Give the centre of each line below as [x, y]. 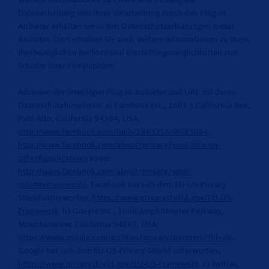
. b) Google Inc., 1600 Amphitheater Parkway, [141, 211]
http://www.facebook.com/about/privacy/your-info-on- [119, 145]
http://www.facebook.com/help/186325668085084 [113, 132]
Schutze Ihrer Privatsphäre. [67, 66]
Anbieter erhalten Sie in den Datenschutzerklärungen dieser [126, 26]
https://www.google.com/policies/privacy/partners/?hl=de [125, 238]
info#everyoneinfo [52, 185]
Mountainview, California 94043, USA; [89, 225]
